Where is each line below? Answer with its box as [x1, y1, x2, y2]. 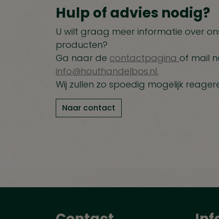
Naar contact [62, 102, 115, 114]
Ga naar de [56, 52, 109, 65]
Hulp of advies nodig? [56, 3, 210, 23]
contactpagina [109, 52, 179, 65]
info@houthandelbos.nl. [56, 65, 158, 78]
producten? [56, 39, 108, 51]
